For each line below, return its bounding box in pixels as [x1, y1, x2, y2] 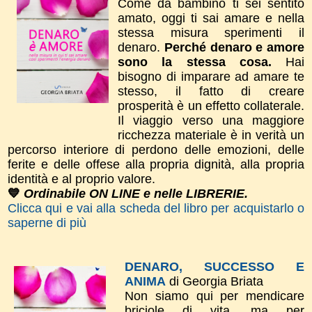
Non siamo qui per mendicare [125, 288, 304, 303]
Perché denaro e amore [164, 40, 304, 54]
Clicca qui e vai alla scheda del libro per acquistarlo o [8, 201, 304, 215]
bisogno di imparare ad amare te [118, 69, 304, 84]
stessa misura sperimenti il [118, 25, 304, 40]
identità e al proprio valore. [8, 171, 155, 186]
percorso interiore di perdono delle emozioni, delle [8, 142, 304, 157]
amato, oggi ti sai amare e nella [118, 10, 304, 25]
